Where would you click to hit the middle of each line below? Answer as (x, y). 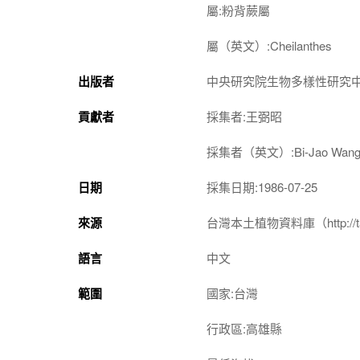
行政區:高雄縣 (244, 328)
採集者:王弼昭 (244, 116)
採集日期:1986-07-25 (262, 187)
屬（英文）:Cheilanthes (269, 45)
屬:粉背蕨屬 (238, 10)
